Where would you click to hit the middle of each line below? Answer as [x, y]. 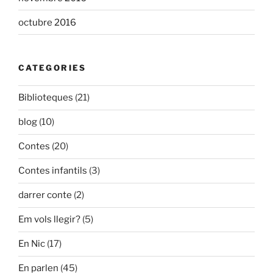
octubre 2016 [47, 22]
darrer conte [45, 195]
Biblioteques [46, 98]
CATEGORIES [52, 68]
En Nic [32, 244]
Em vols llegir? [49, 220]
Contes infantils [53, 171]
